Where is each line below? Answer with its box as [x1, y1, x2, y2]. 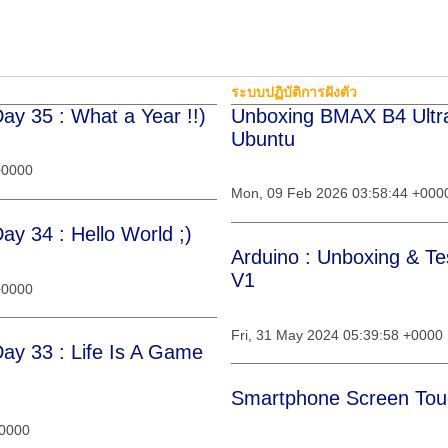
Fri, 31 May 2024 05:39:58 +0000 [231, 326, 443, 343]
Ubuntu [231, 128, 295, 150]
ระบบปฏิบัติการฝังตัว [231, 84, 357, 100]
